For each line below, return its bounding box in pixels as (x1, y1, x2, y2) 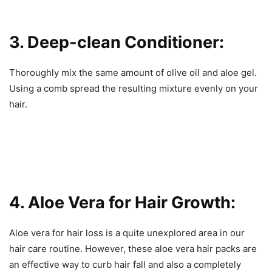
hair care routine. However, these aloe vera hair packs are (9, 242, 257, 254)
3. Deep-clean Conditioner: (9, 32, 224, 52)
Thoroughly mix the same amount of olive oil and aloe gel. (9, 66, 257, 78)
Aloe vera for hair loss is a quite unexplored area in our (9, 226, 245, 239)
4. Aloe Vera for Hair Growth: (9, 192, 236, 212)
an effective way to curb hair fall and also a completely (9, 258, 241, 270)
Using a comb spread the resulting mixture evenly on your (9, 82, 258, 94)
